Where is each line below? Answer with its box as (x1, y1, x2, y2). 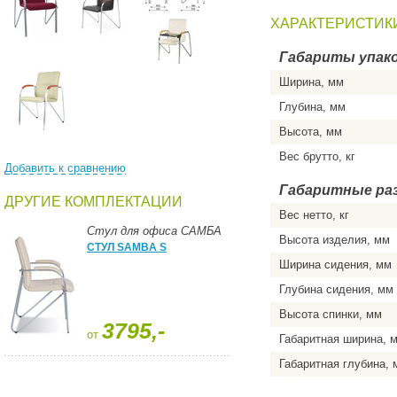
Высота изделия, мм (279, 233, 390, 246)
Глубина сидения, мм (279, 283, 393, 296)
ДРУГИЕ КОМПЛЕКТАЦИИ (4, 194, 183, 209)
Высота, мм (279, 125, 342, 138)
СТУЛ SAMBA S (87, 241, 167, 253)
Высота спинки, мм (279, 307, 382, 321)
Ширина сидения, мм (279, 258, 392, 271)
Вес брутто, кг (279, 150, 355, 163)
